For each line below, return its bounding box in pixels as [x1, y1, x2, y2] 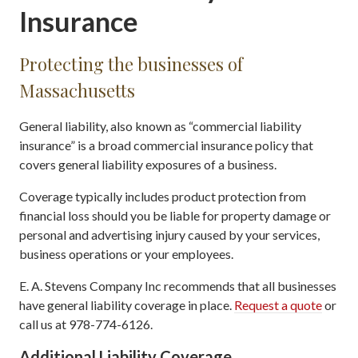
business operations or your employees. [19, 246, 233, 261]
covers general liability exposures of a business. [19, 157, 276, 172]
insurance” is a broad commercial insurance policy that [19, 137, 313, 153]
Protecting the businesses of [19, 52, 243, 76]
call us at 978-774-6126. [19, 316, 153, 332]
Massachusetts [19, 78, 135, 102]
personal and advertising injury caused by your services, [19, 227, 320, 242]
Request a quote [234, 297, 322, 312]
